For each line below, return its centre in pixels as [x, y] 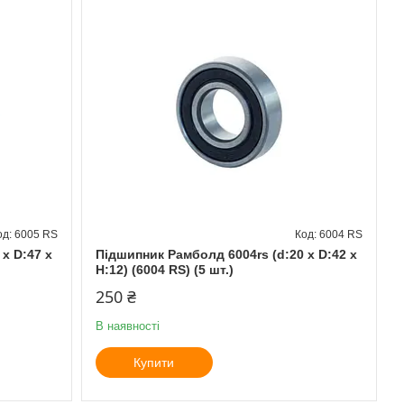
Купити [154, 362]
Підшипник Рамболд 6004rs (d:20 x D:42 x [226, 254]
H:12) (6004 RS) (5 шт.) [164, 269]
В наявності [127, 326]
